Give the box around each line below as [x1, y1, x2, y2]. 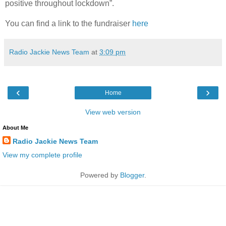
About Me [3, 124, 28, 131]
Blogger [120, 171, 144, 179]
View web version [85, 107, 141, 116]
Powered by [80, 171, 120, 179]
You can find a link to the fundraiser [5, 19, 132, 28]
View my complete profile [3, 150, 82, 159]
